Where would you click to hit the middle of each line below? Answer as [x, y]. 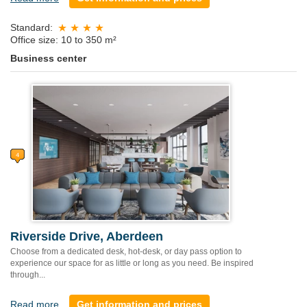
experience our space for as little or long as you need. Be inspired [132, 263]
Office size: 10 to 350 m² [63, 39]
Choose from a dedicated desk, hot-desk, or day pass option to [126, 251]
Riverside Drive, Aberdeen [87, 236]
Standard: [32, 28]
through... [28, 274]
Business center [48, 58]
